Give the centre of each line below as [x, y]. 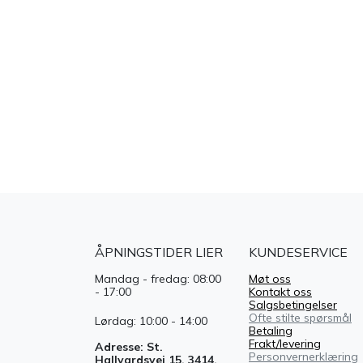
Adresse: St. [129, 346]
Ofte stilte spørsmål [300, 317]
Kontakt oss [280, 291]
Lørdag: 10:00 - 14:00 [151, 320]
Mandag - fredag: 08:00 [158, 278]
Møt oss [270, 278]
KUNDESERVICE [298, 252]
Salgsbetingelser [293, 304]
